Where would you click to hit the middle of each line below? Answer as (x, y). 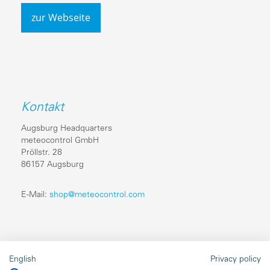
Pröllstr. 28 (42, 152)
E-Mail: (35, 195)
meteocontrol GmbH (60, 140)
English (23, 259)
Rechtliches (54, 258)
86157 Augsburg (52, 165)
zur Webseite (61, 17)
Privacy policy (236, 259)
